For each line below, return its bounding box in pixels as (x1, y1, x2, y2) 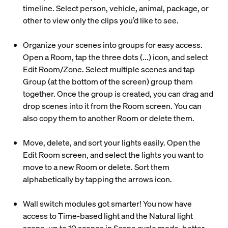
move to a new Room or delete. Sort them (22, 161, 169, 173)
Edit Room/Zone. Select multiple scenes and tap (22, 64, 195, 75)
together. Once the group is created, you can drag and (22, 88, 213, 99)
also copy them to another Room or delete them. (22, 112, 196, 124)
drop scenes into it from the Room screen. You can (22, 100, 202, 111)
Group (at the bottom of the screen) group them (22, 76, 193, 87)
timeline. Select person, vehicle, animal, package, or (22, 3, 209, 14)
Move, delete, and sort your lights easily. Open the (22, 137, 201, 148)
